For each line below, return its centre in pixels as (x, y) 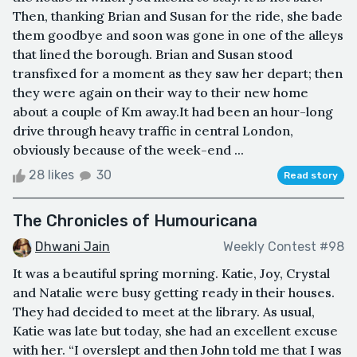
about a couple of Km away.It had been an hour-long (173, 111)
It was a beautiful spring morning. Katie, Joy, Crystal (171, 273)
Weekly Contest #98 (284, 247)
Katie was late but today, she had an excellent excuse (175, 330)
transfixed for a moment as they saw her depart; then (178, 73)
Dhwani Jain (73, 246)
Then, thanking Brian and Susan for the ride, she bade (178, 16)
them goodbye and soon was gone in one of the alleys (178, 35)
